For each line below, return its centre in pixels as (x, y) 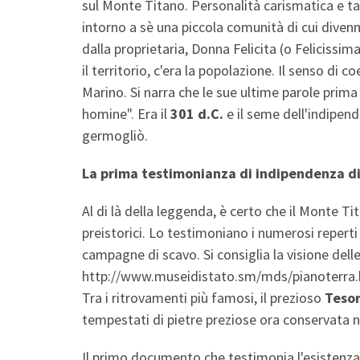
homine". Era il (126, 113)
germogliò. (115, 135)
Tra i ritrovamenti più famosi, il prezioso (203, 297)
